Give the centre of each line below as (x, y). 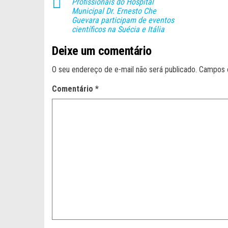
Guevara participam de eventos (123, 20)
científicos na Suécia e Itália (118, 29)
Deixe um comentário (102, 51)
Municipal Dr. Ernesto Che (114, 11)
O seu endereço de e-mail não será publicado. (124, 69)
